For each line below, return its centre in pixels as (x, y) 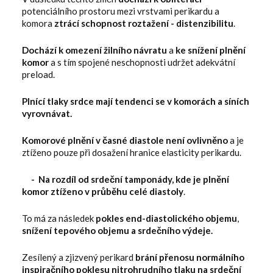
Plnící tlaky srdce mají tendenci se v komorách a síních (136, 101)
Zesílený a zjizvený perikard (79, 257)
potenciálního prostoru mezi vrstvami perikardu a (121, 11)
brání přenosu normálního (190, 257)
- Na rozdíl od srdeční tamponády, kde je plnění (130, 179)
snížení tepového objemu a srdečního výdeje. (117, 230)
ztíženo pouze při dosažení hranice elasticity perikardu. (132, 152)
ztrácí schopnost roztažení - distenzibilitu (144, 23)
